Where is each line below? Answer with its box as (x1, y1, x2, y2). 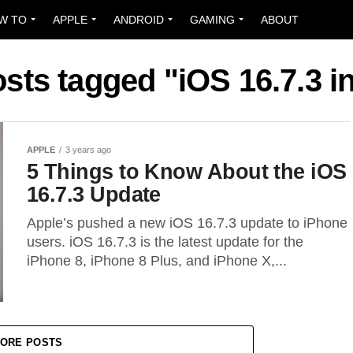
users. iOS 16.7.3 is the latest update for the (27, 234, 303, 250)
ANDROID (113, 13, 164, 26)
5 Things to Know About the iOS (27, 159, 347, 184)
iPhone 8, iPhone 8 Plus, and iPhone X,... (27, 253, 287, 269)
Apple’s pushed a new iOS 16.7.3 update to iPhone (27, 215, 347, 231)
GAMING (190, 13, 235, 26)
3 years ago (65, 145, 111, 154)
